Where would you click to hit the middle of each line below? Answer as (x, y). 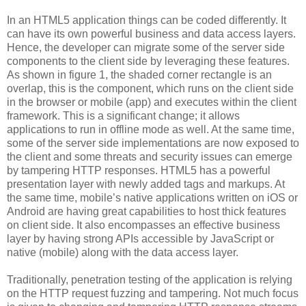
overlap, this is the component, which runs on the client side (150, 88)
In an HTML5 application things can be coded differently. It (147, 20)
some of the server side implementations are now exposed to (153, 143)
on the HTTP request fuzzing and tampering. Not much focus (153, 293)
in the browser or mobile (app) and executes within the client (152, 102)
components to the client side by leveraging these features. (148, 61)
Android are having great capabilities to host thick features (147, 211)
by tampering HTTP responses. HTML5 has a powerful (139, 170)
